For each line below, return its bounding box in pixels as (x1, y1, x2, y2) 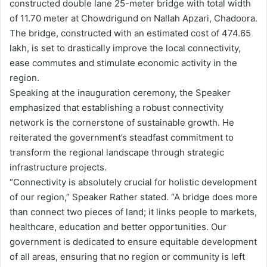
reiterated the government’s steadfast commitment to (10, 131, 234, 143)
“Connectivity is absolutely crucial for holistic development (10, 176, 257, 188)
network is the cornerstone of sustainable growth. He (10, 116, 234, 128)
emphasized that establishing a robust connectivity (10, 101, 223, 113)
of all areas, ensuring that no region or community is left (10, 250, 245, 262)
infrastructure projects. (10, 161, 107, 173)
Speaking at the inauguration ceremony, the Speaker (10, 86, 231, 98)
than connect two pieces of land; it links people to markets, (10, 206, 257, 218)
